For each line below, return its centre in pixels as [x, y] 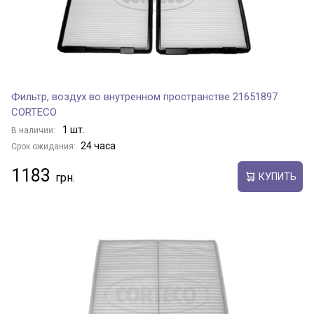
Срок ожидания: [43, 146]
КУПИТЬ [277, 176]
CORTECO [34, 112]
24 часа [98, 146]
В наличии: [34, 130]
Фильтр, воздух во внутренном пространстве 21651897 [144, 97]
